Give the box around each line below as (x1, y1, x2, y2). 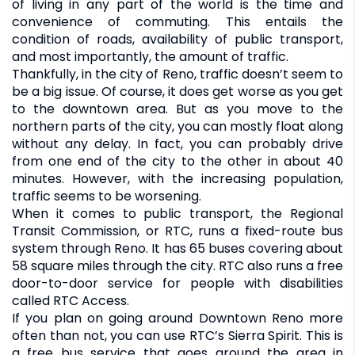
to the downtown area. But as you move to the (12, 99, 343, 118)
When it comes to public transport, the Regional (12, 204, 343, 223)
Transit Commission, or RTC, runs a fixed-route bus (12, 221, 343, 240)
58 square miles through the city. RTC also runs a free (12, 256, 343, 275)
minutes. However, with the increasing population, (12, 169, 343, 188)
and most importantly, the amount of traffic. (12, 47, 288, 66)
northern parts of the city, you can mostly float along (12, 116, 343, 136)
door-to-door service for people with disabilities (12, 273, 343, 292)
